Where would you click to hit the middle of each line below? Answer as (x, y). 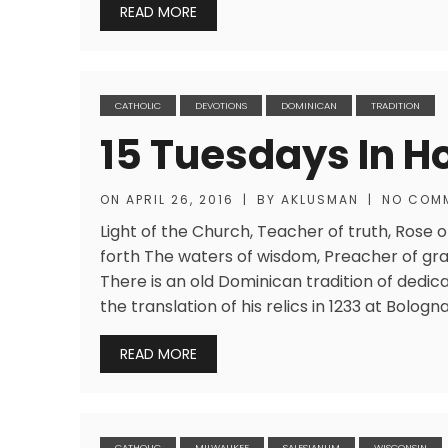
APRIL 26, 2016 (180, 199)
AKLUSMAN (320, 199)
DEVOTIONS (221, 105)
